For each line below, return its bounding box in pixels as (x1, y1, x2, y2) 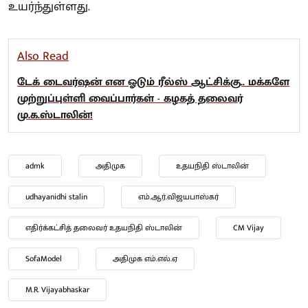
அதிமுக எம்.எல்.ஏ (113, 251, 177, 265)
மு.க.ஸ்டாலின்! (17, 105, 93, 124)
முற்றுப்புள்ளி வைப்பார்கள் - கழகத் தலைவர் (17, 89, 243, 108)
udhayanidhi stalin (25, 189, 87, 203)
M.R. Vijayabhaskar (25, 282, 89, 296)
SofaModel (25, 251, 62, 265)
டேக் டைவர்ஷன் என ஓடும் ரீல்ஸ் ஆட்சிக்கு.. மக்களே (17, 72, 289, 91)
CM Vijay (233, 220, 264, 234)
